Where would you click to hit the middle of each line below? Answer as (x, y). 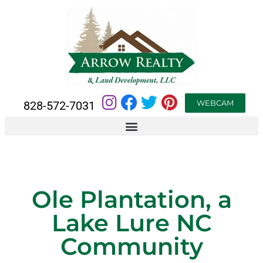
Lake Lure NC (131, 223)
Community (131, 246)
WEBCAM (215, 103)
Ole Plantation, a (131, 199)
